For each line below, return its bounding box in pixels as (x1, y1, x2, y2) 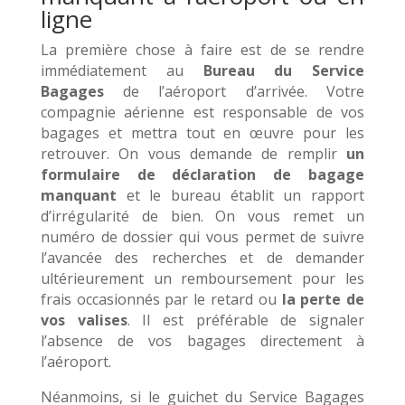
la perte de (281, 289, 365, 310)
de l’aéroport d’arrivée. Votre (103, 81, 365, 102)
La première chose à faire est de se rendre (40, 40, 365, 61)
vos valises (40, 310, 127, 331)
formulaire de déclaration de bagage (40, 165, 365, 185)
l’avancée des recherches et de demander (40, 248, 365, 268)
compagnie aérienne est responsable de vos (40, 102, 365, 123)
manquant (40, 185, 127, 206)
